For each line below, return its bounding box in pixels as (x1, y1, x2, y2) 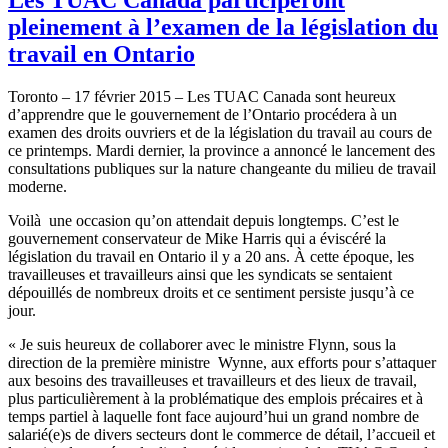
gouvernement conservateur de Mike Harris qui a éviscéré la (8, 229, 386, 247)
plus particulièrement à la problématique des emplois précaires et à (8, 389, 423, 407)
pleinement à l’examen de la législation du (8, 13, 438, 40)
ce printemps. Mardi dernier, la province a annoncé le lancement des (8, 141, 435, 159)
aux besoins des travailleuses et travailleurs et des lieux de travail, (8, 371, 417, 389)
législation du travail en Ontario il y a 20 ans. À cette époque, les (8, 247, 414, 265)
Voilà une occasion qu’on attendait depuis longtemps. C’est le (8, 211, 399, 229)
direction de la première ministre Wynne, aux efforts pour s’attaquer (8, 353, 436, 371)
